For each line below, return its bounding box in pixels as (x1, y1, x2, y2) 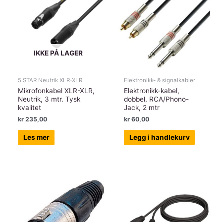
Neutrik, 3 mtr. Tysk (18, 95, 81, 104)
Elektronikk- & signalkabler (124, 76, 196, 84)
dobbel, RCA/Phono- (124, 95, 189, 104)
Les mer (23, 133, 50, 142)
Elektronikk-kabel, (124, 87, 180, 95)
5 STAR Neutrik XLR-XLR (18, 76, 83, 84)
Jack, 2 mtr (124, 104, 160, 112)
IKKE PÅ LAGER (33, 49, 83, 57)
